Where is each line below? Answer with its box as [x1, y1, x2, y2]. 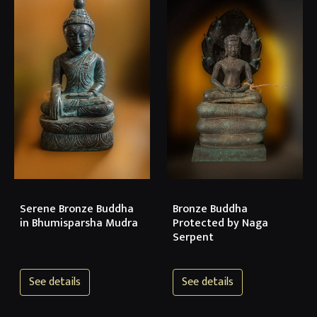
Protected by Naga [173, 214, 268, 234]
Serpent [173, 228, 214, 248]
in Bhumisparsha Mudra [20, 214, 138, 234]
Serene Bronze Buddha [20, 200, 134, 219]
